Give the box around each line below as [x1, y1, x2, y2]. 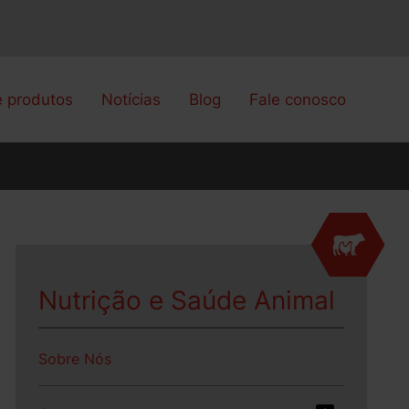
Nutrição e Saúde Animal [38, 285, 336, 316]
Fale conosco [249, 90, 347, 109]
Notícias [101, 90, 162, 109]
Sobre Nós [38, 350, 112, 368]
